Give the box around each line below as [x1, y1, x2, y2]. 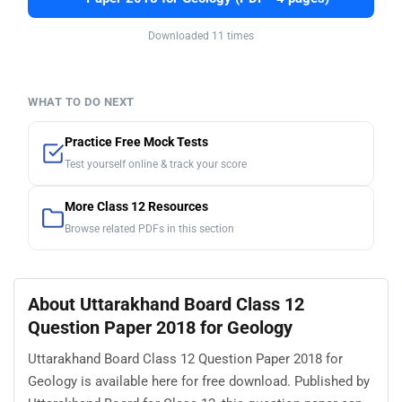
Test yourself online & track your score [65, 158, 247, 171]
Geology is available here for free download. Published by [28, 372, 370, 389]
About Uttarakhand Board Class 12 [28, 293, 304, 316]
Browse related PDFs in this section [65, 223, 234, 236]
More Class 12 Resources [65, 199, 208, 215]
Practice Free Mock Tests [65, 135, 208, 151]
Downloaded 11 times [148, 30, 254, 43]
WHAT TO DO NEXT [28, 95, 135, 109]
